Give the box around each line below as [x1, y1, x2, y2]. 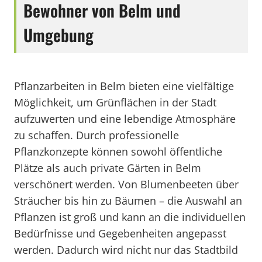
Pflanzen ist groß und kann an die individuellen [14, 210, 246, 224]
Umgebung [23, 23, 94, 47]
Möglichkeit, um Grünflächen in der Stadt [14, 95, 216, 109]
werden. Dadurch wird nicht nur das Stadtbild [14, 243, 238, 257]
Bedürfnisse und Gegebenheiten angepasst [14, 226, 226, 240]
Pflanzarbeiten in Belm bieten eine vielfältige [14, 79, 234, 93]
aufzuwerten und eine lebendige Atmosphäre [14, 112, 236, 126]
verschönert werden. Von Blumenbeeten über [14, 177, 239, 191]
